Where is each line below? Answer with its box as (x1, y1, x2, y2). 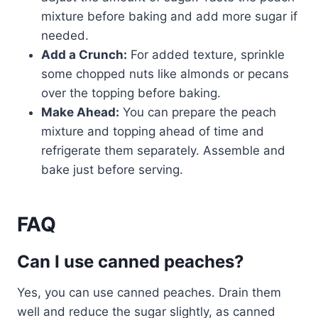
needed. (41, 28, 89, 43)
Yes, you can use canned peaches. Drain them (17, 285, 281, 300)
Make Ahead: (41, 105, 119, 120)
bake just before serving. (41, 163, 183, 177)
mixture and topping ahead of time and (41, 124, 264, 139)
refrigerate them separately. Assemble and (41, 143, 285, 158)
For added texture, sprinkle (127, 48, 285, 62)
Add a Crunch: (41, 48, 127, 62)
